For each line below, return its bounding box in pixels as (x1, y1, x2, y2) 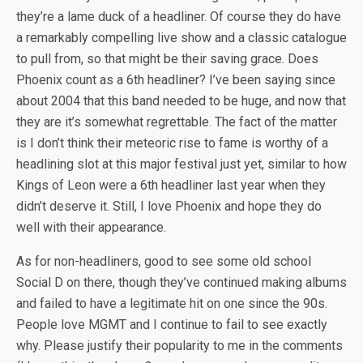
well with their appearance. (16, 220, 166, 235)
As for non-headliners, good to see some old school (16, 254, 311, 269)
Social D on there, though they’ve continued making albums (16, 275, 347, 290)
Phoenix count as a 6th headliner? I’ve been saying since (16, 72, 335, 88)
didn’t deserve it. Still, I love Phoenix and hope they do (16, 199, 322, 214)
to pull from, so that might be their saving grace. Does (16, 51, 318, 66)
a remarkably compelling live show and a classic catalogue (16, 30, 347, 45)
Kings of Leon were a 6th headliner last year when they (16, 177, 326, 193)
